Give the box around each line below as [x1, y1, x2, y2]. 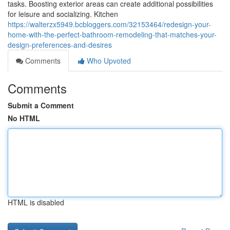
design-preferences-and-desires [8, 40, 112, 50]
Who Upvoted [85, 55, 131, 66]
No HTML [8, 113, 40, 123]
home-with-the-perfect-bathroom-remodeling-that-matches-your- [8, 29, 217, 40]
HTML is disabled [8, 197, 64, 207]
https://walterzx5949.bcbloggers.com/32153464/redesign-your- [8, 19, 211, 29]
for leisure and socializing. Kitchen [8, 9, 118, 19]
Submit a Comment [8, 100, 74, 110]
